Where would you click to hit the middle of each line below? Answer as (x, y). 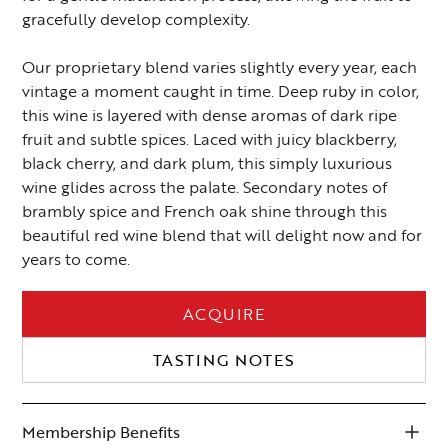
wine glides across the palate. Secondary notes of (205, 187)
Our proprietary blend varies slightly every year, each (220, 67)
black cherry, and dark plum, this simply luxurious (207, 163)
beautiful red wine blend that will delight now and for (222, 235)
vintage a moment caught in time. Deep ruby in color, (221, 91)
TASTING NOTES (224, 360)
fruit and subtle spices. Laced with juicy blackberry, (210, 139)
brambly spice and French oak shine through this (205, 211)
